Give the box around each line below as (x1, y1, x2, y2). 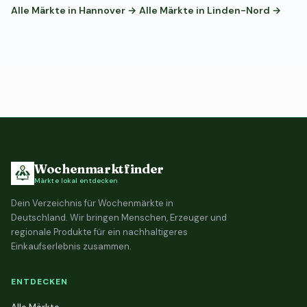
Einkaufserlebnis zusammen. (11, 241, 132, 252)
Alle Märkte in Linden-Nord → (139, 4, 281, 16)
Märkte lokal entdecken (34, 175, 119, 185)
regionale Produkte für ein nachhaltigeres (11, 226, 188, 238)
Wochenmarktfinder (34, 160, 164, 177)
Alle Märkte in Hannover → (11, 4, 136, 16)
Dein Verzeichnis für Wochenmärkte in (11, 197, 173, 209)
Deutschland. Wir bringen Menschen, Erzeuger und (11, 212, 227, 223)
